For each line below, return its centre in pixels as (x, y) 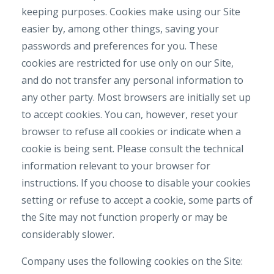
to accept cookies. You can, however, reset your (130, 114)
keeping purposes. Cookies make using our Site (131, 12)
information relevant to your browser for (116, 166)
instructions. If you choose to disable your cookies (136, 183)
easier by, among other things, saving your (120, 29)
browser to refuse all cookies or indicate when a (131, 131)
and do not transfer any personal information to (132, 80)
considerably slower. (68, 234)
